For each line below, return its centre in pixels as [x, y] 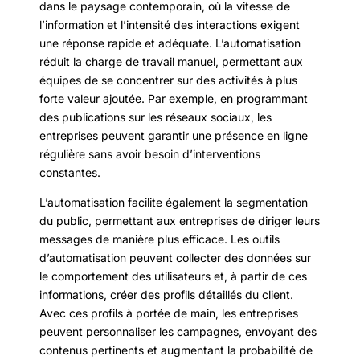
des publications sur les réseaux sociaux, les [155, 117]
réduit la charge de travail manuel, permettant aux [171, 61]
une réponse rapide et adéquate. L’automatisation [170, 43]
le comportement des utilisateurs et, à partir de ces [173, 276]
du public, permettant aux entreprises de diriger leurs [180, 221]
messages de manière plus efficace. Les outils [160, 239]
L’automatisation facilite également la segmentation [174, 202]
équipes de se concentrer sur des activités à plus [168, 80]
